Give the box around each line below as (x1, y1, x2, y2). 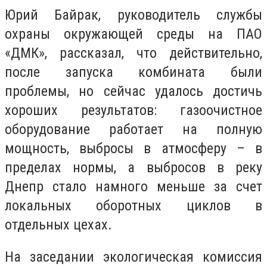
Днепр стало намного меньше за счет (5, 178, 262, 195)
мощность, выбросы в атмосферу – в (5, 140, 262, 157)
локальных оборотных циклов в (5, 197, 262, 215)
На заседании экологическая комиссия (5, 248, 262, 265)
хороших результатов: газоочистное (5, 102, 262, 119)
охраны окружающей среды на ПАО (5, 26, 262, 43)
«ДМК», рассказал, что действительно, (5, 45, 262, 62)
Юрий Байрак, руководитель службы (5, 7, 262, 24)
